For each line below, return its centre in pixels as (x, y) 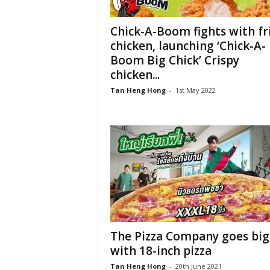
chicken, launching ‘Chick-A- (188, 46)
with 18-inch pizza (161, 251)
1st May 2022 (195, 90)
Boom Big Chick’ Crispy (174, 60)
